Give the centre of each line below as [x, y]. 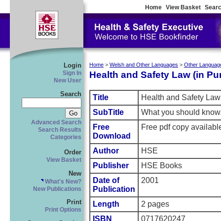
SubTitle [108, 112]
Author [106, 151]
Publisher [111, 166]
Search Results [60, 129]
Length [106, 204]
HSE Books [162, 166]
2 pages [155, 204]
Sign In [72, 73]
